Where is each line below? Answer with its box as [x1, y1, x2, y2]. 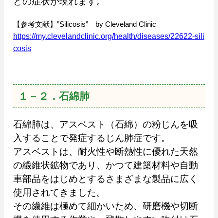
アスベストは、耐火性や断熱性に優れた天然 [13, 146, 198, 157]
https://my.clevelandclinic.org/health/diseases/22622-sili [13, 32, 204, 40]
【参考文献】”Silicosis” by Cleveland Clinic [13, 19, 156, 28]
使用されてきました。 [13, 187, 106, 198]
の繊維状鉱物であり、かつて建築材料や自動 [13, 160, 198, 170]
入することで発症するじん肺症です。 [13, 132, 170, 143]
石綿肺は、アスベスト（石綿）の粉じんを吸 [13, 119, 198, 129]
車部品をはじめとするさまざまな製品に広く [13, 173, 198, 184]
